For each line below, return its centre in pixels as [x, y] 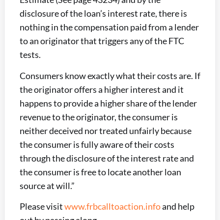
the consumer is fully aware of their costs [97, 144]
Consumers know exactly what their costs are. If [110, 75]
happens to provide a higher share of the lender [108, 103]
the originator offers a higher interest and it [102, 89]
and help [178, 206]
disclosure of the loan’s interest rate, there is [103, 14]
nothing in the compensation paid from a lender [109, 27]
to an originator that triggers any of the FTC [102, 41]
